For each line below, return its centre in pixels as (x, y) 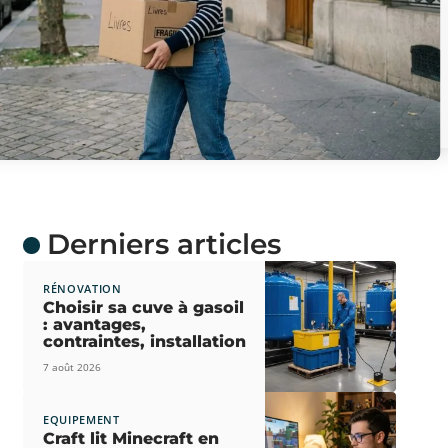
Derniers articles (163, 244)
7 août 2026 (71, 367)
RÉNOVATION (82, 289)
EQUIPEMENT (81, 420)
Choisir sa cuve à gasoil (143, 308)
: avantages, (94, 325)
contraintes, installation (144, 342)
